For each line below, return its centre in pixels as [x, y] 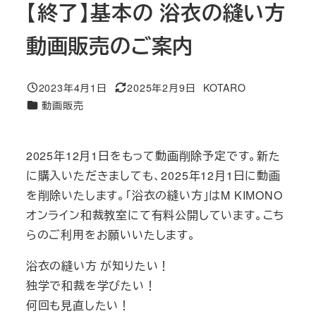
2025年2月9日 [162, 87]
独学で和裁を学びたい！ [91, 285]
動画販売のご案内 [110, 45]
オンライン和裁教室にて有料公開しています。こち [155, 214]
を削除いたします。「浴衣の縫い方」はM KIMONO [154, 195]
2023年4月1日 [73, 87]
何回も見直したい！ [78, 305]
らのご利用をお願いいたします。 [111, 234]
